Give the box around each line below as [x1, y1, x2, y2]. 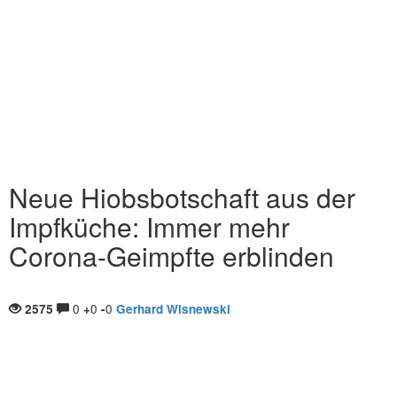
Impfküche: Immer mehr [9, 207, 290, 245]
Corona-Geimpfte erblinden [9, 237, 334, 275]
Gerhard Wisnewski [116, 300, 230, 317]
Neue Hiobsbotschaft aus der [9, 178, 355, 216]
